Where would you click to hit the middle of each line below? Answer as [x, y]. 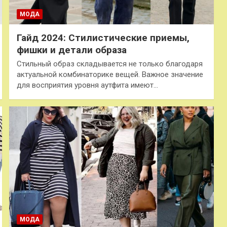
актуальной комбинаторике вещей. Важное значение [110, 74]
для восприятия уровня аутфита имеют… [87, 85]
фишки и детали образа [71, 50]
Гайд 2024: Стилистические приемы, [103, 37]
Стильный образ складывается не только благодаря [109, 64]
